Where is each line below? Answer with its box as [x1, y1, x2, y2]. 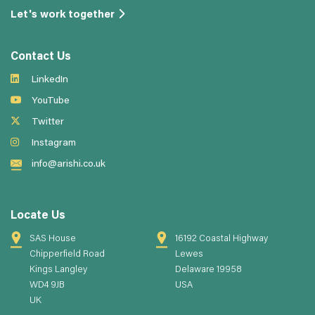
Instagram [32, 138, 76, 148]
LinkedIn [32, 75, 68, 85]
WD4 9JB [30, 280, 65, 290]
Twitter [32, 117, 64, 127]
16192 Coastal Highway [174, 233, 268, 244]
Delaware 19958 [174, 264, 242, 275]
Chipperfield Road [30, 249, 105, 259]
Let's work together [11, 9, 115, 20]
